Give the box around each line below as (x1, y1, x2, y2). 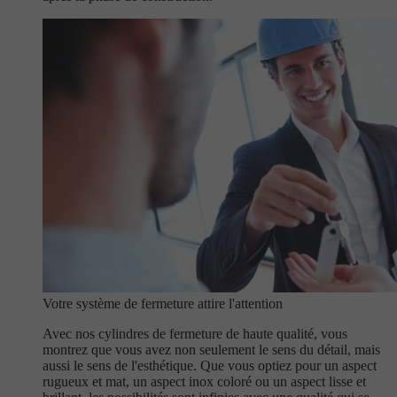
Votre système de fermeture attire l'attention (43, 296, 283, 311)
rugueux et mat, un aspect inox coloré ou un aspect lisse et (43, 374, 366, 389)
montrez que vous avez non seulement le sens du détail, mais (43, 342, 380, 357)
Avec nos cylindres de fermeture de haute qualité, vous (43, 326, 347, 341)
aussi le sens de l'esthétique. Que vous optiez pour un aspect (43, 358, 377, 373)
